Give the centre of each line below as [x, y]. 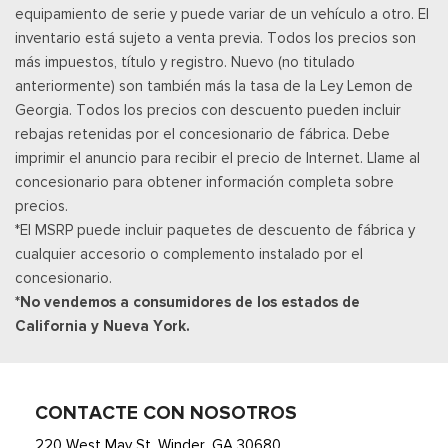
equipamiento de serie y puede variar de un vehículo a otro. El [222, 13]
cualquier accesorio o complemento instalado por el [189, 253]
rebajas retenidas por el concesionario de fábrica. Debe [202, 133]
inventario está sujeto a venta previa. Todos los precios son [215, 37]
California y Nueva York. [102, 325]
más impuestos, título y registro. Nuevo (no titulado [185, 61]
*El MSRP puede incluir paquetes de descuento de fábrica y [215, 229]
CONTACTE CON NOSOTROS [166, 413]
